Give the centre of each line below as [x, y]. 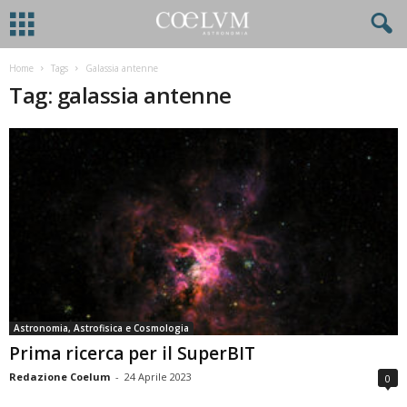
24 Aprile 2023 [158, 377]
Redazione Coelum [60, 377]
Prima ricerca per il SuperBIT [132, 354]
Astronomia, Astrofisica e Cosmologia [101, 328]
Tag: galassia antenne [120, 95]
